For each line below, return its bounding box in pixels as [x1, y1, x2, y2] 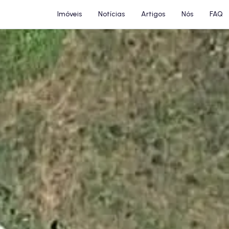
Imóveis [57, 10, 82, 18]
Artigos [141, 10, 165, 18]
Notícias [98, 10, 125, 18]
